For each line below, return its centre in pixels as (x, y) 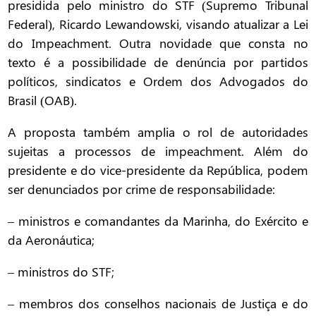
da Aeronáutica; (51, 240)
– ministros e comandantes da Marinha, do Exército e (158, 221)
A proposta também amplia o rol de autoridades (158, 132)
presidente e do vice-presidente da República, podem (158, 170)
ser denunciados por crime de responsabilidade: (142, 189)
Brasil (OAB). (43, 101)
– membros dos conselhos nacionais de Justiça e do (158, 304)
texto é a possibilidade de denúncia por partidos (158, 62)
